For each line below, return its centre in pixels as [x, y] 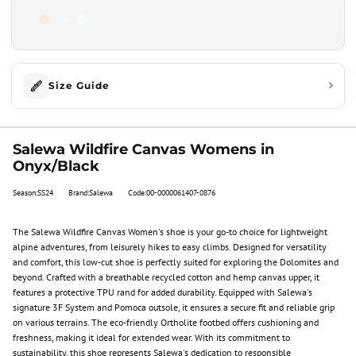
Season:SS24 [33, 193]
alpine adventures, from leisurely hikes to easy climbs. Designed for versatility [170, 247]
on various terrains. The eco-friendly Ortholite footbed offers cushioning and [166, 322]
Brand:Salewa [91, 193]
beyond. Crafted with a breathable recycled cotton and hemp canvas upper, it [166, 277]
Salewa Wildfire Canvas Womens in [143, 149]
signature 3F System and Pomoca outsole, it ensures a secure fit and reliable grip [174, 307]
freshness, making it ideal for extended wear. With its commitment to [151, 337]
